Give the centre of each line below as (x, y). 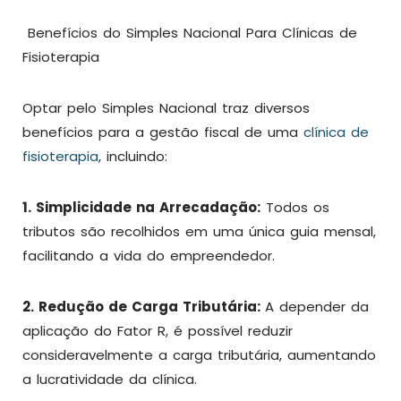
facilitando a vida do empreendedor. (149, 256)
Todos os (295, 207)
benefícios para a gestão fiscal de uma (163, 132)
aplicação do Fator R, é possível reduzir (158, 331)
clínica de (336, 132)
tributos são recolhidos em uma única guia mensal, (199, 231)
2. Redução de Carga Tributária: (144, 307)
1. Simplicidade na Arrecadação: (141, 207)
